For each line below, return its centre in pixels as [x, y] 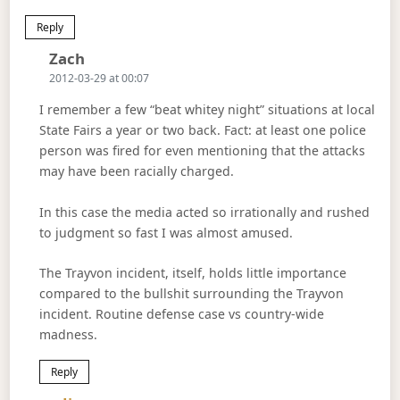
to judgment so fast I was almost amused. [166, 232]
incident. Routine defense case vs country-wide [181, 314]
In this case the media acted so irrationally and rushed [204, 212]
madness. [68, 335]
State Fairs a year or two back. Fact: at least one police [202, 130]
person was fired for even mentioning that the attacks [202, 151]
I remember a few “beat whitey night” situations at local [207, 110]
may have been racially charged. [136, 171]
